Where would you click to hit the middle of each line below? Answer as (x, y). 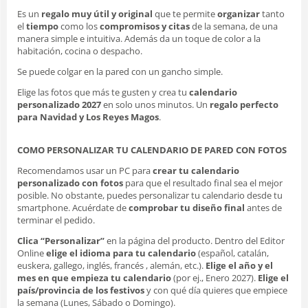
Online (32, 253)
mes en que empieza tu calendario (94, 277)
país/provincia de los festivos (81, 290)
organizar (239, 13)
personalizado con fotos (70, 183)
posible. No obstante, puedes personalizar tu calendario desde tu (150, 195)
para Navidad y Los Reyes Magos (88, 117)
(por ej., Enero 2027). (214, 277)
